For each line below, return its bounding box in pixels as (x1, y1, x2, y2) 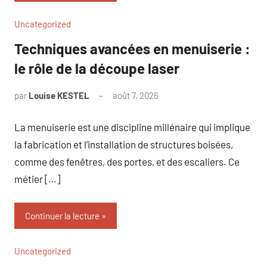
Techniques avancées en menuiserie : (14, 40, 250, 57)
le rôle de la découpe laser (14, 60, 179, 77)
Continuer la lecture (25, 210, 100, 221)
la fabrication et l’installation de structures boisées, (14, 138, 233, 150)
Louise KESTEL (29, 90, 89, 101)
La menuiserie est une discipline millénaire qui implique (14, 120, 250, 133)
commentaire (159, 105, 210, 116)
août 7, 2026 (113, 90, 159, 101)
